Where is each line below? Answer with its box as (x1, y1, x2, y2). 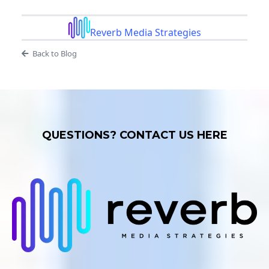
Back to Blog (32, 48, 77, 59)
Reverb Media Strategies (89, 26, 201, 40)
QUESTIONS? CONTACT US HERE (41, 128, 228, 142)
